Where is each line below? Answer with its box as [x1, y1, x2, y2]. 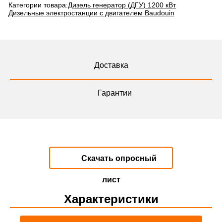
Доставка [94, 61, 128, 70]
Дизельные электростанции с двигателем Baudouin [8, 9, 174, 17]
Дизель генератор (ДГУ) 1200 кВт [68, 1, 176, 9]
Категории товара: [8, 1, 68, 9]
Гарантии [98, 89, 132, 98]
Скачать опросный [79, 154, 157, 163]
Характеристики [63, 192, 159, 206]
